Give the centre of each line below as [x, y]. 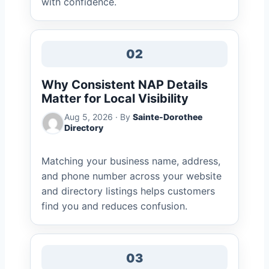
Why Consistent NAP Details [125, 85]
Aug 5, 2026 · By [98, 117]
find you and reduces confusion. [114, 206]
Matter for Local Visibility [115, 98]
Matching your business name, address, [131, 161]
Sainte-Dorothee [168, 117]
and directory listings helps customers [128, 191]
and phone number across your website [131, 176]
